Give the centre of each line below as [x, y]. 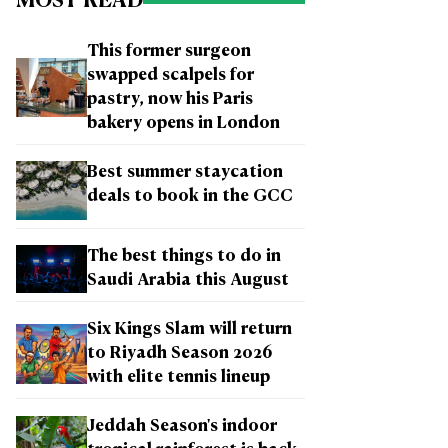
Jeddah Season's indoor [182, 427]
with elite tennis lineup [178, 378]
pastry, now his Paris [170, 99]
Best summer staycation [185, 172]
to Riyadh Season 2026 [179, 354]
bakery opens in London [183, 123]
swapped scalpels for [170, 75]
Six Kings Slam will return [189, 330]
